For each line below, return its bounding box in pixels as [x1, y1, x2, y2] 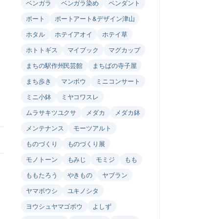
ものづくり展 [67, 139, 105, 148]
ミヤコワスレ [61, 92, 99, 101]
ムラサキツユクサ [26, 108, 77, 117]
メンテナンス [26, 123, 64, 132]
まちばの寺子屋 [92, 61, 137, 70]
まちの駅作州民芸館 [26, 61, 83, 70]
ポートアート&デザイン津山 [54, 14, 135, 23]
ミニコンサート [96, 76, 140, 86]
